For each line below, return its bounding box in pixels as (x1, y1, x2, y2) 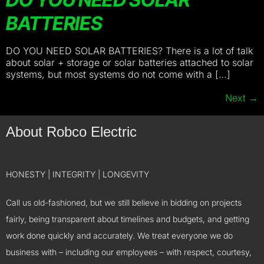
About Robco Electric (6, 124, 137, 140)
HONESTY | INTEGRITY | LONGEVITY (6, 169, 149, 179)
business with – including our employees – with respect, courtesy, (6, 247, 252, 257)
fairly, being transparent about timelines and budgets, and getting (6, 214, 249, 224)
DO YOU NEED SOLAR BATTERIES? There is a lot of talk (6, 45, 253, 57)
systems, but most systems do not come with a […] (6, 68, 230, 80)
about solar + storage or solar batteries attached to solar (6, 57, 253, 68)
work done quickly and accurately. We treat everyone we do (6, 230, 233, 240)
